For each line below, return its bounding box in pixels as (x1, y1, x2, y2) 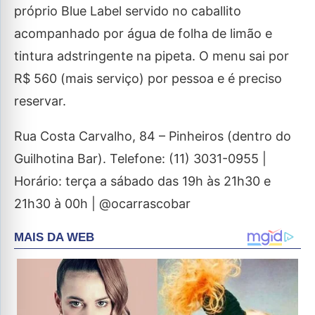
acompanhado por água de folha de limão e (14, 26, 272, 41)
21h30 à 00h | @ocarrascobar (14, 196, 191, 211)
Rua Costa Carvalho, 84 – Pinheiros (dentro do (14, 129, 291, 143)
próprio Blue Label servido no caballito (14, 4, 241, 18)
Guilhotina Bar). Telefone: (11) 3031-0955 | (14, 151, 266, 166)
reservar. (14, 94, 66, 108)
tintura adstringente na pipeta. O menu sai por (14, 49, 289, 63)
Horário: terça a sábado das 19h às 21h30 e (14, 174, 271, 188)
